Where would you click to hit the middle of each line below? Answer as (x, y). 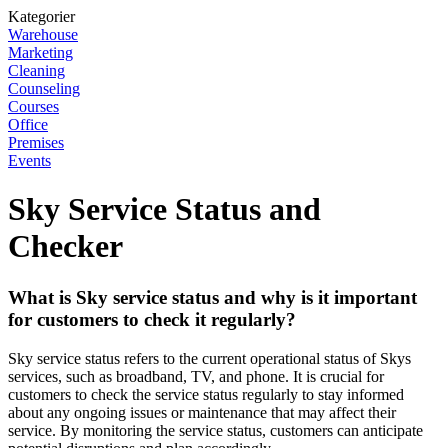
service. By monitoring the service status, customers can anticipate (215, 430)
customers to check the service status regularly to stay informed (206, 394)
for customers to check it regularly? (152, 319)
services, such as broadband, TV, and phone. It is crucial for (196, 376)
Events (29, 160)
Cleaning (36, 70)
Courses (33, 106)
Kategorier (41, 16)
